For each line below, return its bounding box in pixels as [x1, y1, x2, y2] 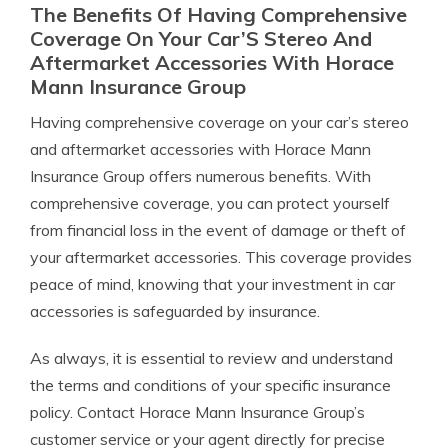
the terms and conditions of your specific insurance [30, 375, 391, 395]
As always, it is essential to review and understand [30, 348, 393, 368]
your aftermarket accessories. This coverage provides [30, 247, 412, 267]
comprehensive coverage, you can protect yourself [30, 193, 390, 213]
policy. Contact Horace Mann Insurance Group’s [30, 402, 365, 422]
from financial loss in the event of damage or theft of [30, 220, 406, 240]
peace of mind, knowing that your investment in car [30, 274, 395, 294]
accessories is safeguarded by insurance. [30, 301, 320, 321]
